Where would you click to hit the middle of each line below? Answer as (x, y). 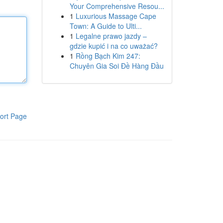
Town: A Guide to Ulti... (106, 26)
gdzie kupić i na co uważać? (113, 46)
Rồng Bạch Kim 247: (108, 56)
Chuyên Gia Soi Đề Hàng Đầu (116, 66)
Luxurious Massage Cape (116, 16)
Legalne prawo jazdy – (111, 36)
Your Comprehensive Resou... (117, 6)
